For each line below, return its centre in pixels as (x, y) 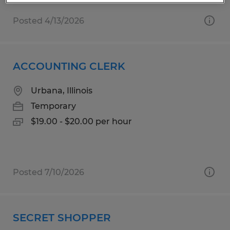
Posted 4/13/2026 (49, 21)
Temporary (53, 106)
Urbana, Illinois (62, 90)
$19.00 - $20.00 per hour (81, 121)
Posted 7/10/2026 (49, 172)
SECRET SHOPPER (62, 217)
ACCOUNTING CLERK (69, 66)
